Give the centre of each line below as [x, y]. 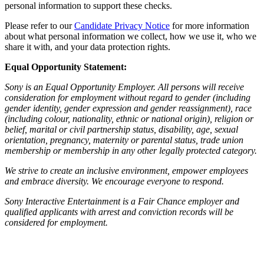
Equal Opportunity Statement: [66, 67]
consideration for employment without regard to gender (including [128, 98]
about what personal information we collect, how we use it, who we [131, 37]
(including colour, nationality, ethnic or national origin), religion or [129, 119]
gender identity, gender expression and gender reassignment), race [128, 108]
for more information [209, 26]
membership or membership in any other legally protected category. [131, 151]
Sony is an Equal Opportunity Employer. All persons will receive [124, 87]
